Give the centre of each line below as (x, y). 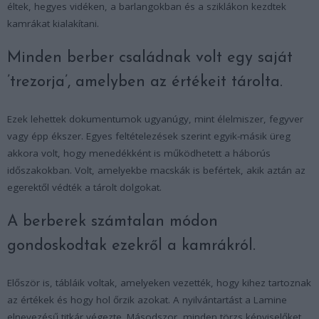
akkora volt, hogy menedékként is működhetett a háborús (139, 153)
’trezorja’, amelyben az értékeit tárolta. (145, 82)
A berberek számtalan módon (113, 221)
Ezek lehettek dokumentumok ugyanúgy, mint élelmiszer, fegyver (155, 119)
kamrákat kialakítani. (53, 23)
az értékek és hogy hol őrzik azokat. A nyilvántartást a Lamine (147, 299)
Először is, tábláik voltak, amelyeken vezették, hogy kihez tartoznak (159, 282)
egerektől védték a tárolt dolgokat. (84, 187)
